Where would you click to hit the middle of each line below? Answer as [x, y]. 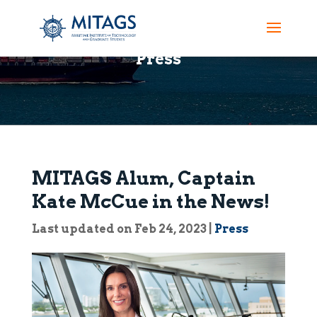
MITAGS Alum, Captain [143, 178]
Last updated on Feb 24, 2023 [119, 229]
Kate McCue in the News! [150, 201]
